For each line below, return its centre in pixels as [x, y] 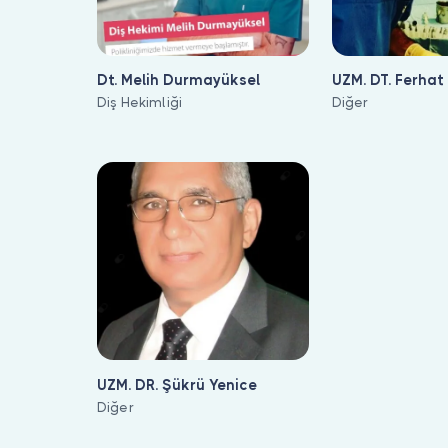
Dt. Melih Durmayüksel [178, 80]
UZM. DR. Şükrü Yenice [177, 384]
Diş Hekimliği [140, 103]
